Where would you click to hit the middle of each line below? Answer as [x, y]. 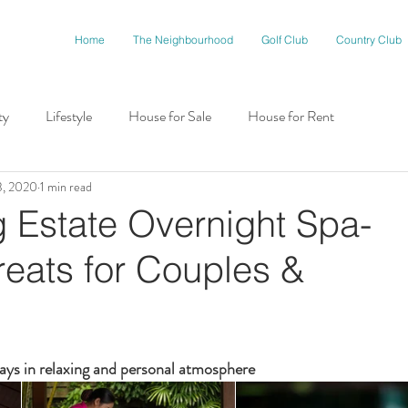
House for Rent [291, 116]
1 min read [66, 186]
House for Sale [170, 116]
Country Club [369, 40]
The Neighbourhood [183, 40]
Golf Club [285, 40]
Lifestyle [69, 116]
